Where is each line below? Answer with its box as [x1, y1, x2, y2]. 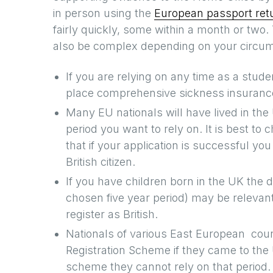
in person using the [53, 7, 154, 19]
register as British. [66, 208, 158, 221]
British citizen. [66, 155, 135, 168]
